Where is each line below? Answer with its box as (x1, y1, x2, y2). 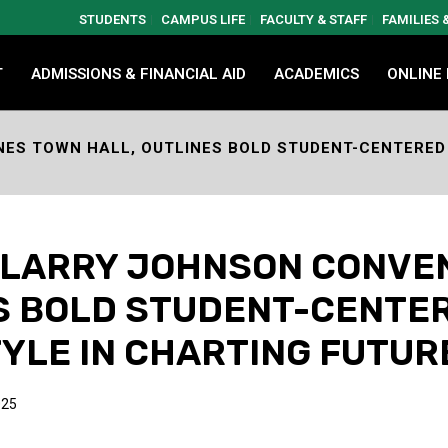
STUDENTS (79, 12, 146, 27)
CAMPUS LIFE (161, 12, 245, 27)
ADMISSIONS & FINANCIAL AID (31, 64, 246, 83)
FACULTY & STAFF (260, 12, 367, 27)
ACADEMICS (274, 64, 359, 83)
